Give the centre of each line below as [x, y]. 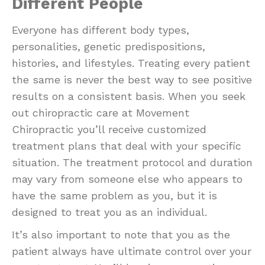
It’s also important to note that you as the [121, 235]
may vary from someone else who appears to [127, 179]
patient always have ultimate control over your [132, 251]
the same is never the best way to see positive [132, 80]
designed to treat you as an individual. [109, 212]
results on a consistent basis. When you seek [129, 96]
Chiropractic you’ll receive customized [109, 130]
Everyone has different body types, [101, 30]
